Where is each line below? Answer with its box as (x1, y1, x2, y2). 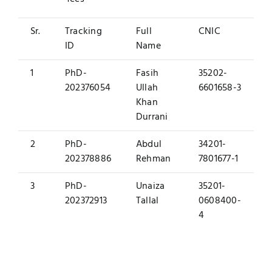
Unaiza (136, 178, 168, 195)
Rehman (136, 151, 171, 168)
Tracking (65, 24, 102, 40)
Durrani (136, 109, 168, 126)
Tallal (136, 193, 159, 209)
